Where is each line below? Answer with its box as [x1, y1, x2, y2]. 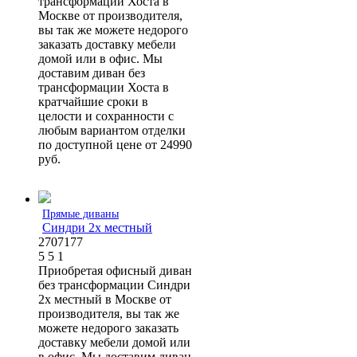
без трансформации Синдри [38, 277, 190, 292]
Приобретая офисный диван [38, 263, 192, 277]
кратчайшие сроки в [38, 94, 148, 108]
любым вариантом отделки [38, 123, 186, 137]
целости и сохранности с [38, 108, 174, 123]
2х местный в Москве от [38, 292, 171, 306]
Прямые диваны [42, 207, 119, 220]
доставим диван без [38, 65, 145, 80]
